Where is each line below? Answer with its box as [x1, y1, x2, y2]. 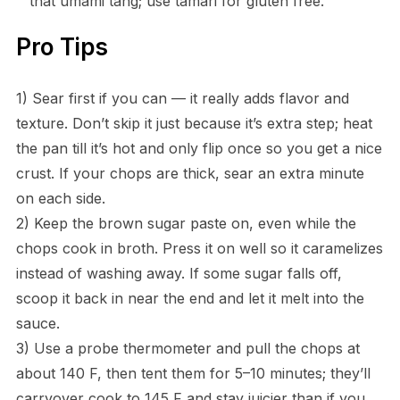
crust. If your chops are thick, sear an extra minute [15, 163, 364, 182]
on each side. [15, 188, 105, 207]
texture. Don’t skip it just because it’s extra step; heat [15, 113, 372, 132]
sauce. [15, 313, 60, 332]
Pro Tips [15, 32, 108, 61]
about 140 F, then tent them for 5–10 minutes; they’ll [15, 363, 371, 382]
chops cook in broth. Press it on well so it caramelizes [15, 238, 383, 257]
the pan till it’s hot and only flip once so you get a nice [15, 138, 382, 157]
